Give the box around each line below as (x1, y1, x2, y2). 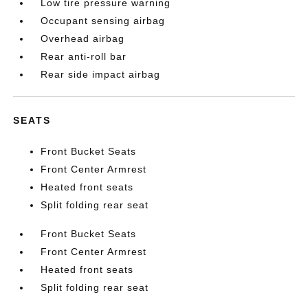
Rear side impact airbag (41, 69, 161, 80)
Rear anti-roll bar (41, 51, 127, 62)
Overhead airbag (41, 33, 125, 44)
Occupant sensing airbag (41, 15, 166, 26)
